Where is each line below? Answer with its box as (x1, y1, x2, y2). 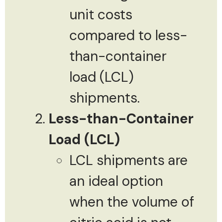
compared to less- (69, 26, 187, 45)
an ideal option (69, 171, 163, 190)
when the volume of (69, 192, 194, 211)
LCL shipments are (69, 151, 188, 169)
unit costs (69, 5, 132, 24)
